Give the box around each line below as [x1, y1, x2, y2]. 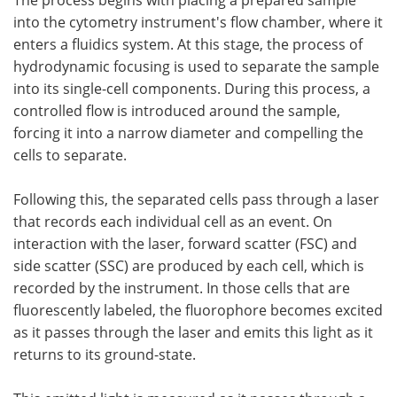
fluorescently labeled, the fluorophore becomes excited [13, 300, 383, 319]
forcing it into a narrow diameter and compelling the [13, 122, 363, 142]
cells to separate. [13, 144, 127, 164]
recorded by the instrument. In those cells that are [13, 277, 350, 297]
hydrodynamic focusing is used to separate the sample [13, 56, 379, 75]
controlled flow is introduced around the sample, [13, 100, 340, 120]
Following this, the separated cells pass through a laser [13, 189, 379, 208]
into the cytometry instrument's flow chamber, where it [13, 12, 383, 31]
